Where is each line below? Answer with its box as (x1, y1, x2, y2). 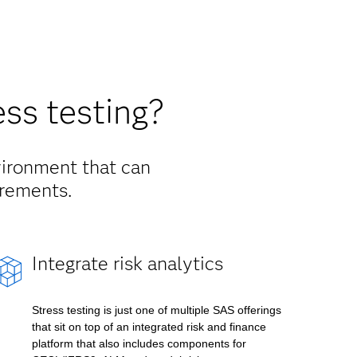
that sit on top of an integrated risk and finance (31, 320, 266, 333)
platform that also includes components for (31, 337, 246, 350)
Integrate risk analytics (31, 252, 223, 275)
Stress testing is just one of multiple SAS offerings (31, 304, 281, 316)
